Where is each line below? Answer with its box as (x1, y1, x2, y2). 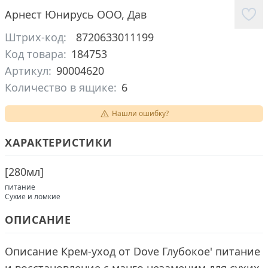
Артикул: (5, 63, 51, 78)
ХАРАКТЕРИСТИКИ (5, 135, 112, 150)
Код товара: (5, 47, 66, 61)
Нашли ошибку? (111, 108, 169, 118)
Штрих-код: (5, 30, 66, 44)
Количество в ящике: (5, 80, 117, 95)
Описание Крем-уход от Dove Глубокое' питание (5, 244, 260, 258)
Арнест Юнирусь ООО (5, 7, 121, 22)
